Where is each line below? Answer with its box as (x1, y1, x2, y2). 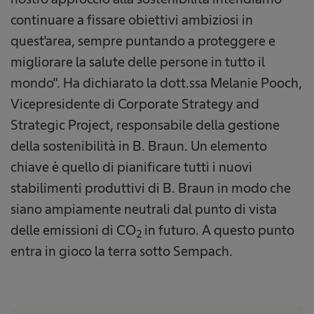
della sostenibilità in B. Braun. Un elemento (11, 138, 267, 153)
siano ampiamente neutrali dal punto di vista (11, 201, 277, 217)
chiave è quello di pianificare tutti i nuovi (11, 159, 252, 175)
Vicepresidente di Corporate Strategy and (11, 96, 259, 111)
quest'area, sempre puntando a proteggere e (11, 33, 275, 48)
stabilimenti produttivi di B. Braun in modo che (11, 180, 291, 196)
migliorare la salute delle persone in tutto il (11, 54, 265, 69)
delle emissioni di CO (11, 222, 136, 238)
